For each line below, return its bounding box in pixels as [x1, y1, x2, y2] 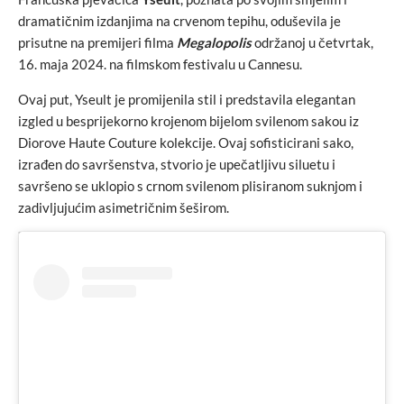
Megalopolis [177, 34, 252, 51]
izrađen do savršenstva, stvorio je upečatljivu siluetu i [18, 156, 335, 173]
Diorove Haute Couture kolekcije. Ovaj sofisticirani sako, [18, 134, 353, 151]
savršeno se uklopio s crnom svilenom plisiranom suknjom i [18, 178, 363, 195]
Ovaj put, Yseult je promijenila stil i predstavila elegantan [18, 91, 355, 108]
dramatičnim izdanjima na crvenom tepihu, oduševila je [18, 13, 341, 30]
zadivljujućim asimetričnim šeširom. [18, 199, 229, 216]
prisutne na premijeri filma [18, 34, 177, 51]
